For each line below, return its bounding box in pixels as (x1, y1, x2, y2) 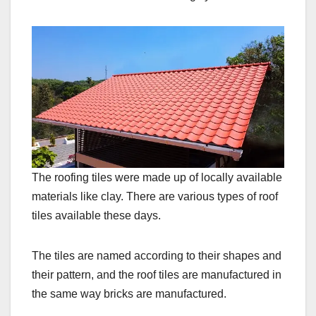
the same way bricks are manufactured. (32, 288, 226, 300)
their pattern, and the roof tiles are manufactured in (32, 269, 281, 281)
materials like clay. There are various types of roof (32, 190, 278, 203)
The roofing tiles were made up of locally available (32, 171, 282, 184)
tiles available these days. (32, 209, 161, 222)
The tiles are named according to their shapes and (32, 250, 281, 262)
